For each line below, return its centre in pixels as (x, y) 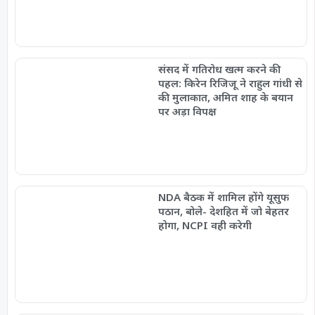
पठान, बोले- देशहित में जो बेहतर (223, 211)
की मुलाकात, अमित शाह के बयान (225, 97)
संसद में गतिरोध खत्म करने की (219, 69)
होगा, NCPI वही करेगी (205, 225)
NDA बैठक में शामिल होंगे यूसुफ (223, 197)
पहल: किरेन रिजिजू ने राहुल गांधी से (230, 83)
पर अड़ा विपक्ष (187, 111)
